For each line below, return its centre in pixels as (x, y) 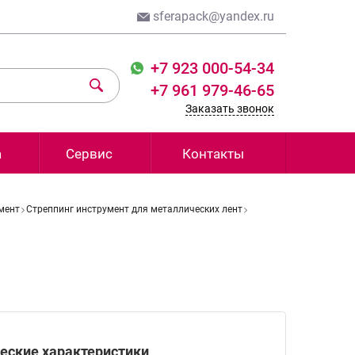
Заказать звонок (229, 109)
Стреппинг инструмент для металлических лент (134, 209)
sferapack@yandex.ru (212, 16)
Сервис (89, 154)
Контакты (213, 154)
